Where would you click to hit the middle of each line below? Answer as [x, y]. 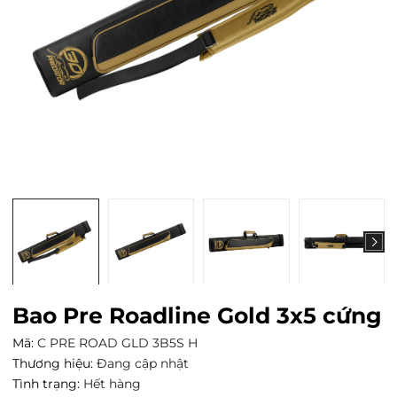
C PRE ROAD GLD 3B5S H [117, 343]
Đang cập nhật [143, 364]
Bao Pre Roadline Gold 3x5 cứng [197, 316]
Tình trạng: [46, 384]
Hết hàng [112, 384]
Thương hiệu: [53, 364]
